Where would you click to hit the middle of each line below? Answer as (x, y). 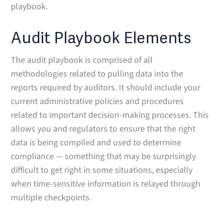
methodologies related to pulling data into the (97, 74)
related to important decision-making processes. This (110, 115)
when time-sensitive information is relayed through (106, 184)
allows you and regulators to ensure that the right (103, 129)
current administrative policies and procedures (97, 101)
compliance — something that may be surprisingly (104, 156)
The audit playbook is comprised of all (82, 60)
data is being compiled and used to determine (96, 142)
